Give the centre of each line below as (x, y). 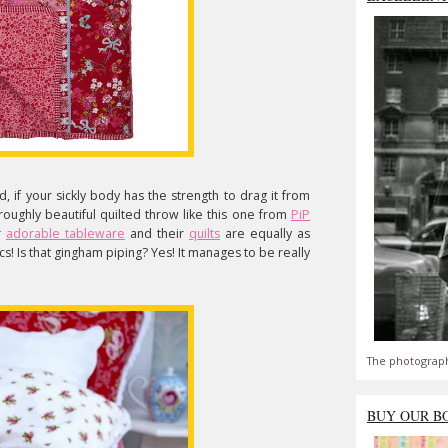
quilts (204, 233)
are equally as (265, 233)
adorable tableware (65, 233)
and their (157, 233)
